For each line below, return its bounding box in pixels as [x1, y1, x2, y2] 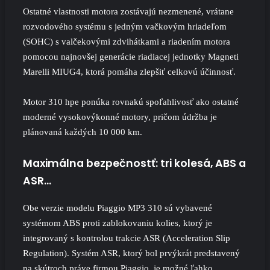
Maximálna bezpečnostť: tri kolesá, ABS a [23, 156, 246, 171]
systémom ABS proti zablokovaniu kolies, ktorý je [23, 218, 212, 228]
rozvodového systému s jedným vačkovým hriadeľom [23, 22, 227, 31]
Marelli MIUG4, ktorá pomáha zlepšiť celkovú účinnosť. [23, 67, 236, 77]
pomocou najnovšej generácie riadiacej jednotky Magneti [23, 52, 239, 61]
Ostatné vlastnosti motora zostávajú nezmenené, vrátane [23, 7, 234, 16]
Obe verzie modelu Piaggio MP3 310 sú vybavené [23, 202, 212, 213]
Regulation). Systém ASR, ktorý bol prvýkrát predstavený [23, 248, 240, 258]
